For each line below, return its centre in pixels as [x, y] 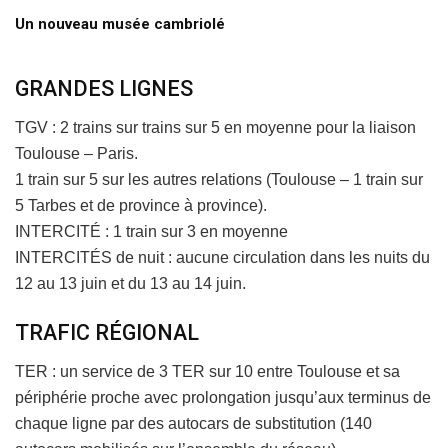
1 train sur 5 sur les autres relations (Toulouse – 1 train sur [219, 179]
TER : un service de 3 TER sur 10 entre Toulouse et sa [207, 371]
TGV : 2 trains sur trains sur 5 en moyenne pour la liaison [215, 127]
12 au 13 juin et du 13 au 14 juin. [130, 283]
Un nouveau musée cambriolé [120, 24]
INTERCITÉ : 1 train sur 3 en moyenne [151, 231]
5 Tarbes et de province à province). [141, 205]
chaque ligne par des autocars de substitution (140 [193, 423]
